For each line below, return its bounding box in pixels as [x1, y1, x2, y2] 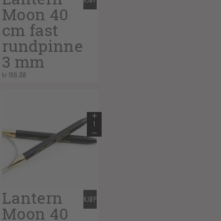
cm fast [2, 19, 59, 41]
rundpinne [2, 35, 83, 57]
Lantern [2, 187, 63, 209]
